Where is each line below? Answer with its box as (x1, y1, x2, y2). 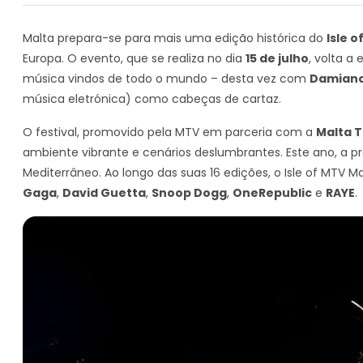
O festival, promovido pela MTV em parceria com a (23, 124, 316, 140)
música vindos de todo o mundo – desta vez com (23, 70, 310, 87)
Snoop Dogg (152, 185, 227, 201)
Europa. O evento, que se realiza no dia (23, 50, 246, 66)
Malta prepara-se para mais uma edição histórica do (23, 30, 327, 46)
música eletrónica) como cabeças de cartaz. (23, 91, 281, 107)
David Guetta (62, 185, 146, 201)
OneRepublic (233, 185, 312, 201)
